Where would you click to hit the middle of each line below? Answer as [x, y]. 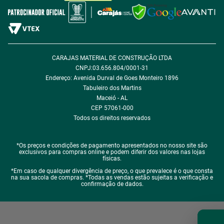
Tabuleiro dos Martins [112, 88]
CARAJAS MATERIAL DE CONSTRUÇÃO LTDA [112, 58]
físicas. [112, 158]
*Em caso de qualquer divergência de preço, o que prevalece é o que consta [112, 171]
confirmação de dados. [112, 184]
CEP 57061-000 [112, 108]
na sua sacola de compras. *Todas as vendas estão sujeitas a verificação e [112, 177]
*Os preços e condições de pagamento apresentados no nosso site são [112, 145]
